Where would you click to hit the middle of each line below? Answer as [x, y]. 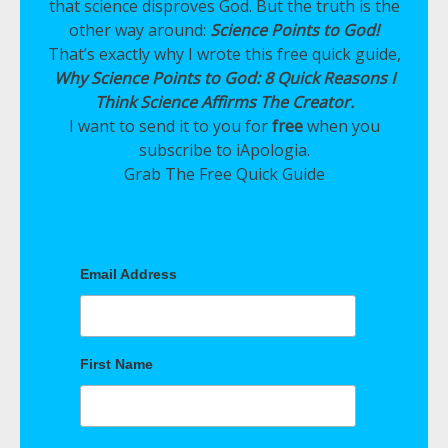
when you [341, 126]
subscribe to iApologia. [224, 150]
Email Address [128, 274]
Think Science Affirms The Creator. [224, 102]
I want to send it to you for [170, 126]
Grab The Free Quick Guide [224, 174]
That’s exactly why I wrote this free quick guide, [224, 54]
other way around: [139, 30]
